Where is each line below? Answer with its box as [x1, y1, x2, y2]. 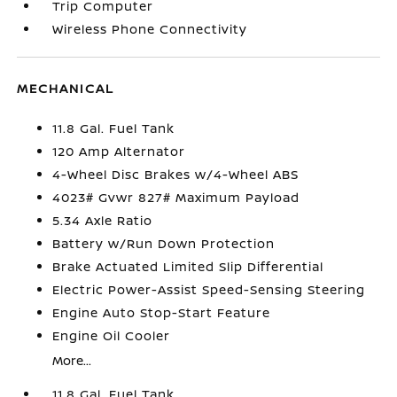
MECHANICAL [17, 80, 115, 97]
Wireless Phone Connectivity [52, 20, 248, 37]
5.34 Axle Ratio [52, 212, 153, 229]
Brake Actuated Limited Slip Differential [52, 258, 324, 275]
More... [52, 352, 92, 369]
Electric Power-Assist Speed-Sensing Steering [52, 281, 366, 298]
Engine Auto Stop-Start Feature [52, 304, 271, 321]
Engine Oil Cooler [52, 327, 171, 344]
